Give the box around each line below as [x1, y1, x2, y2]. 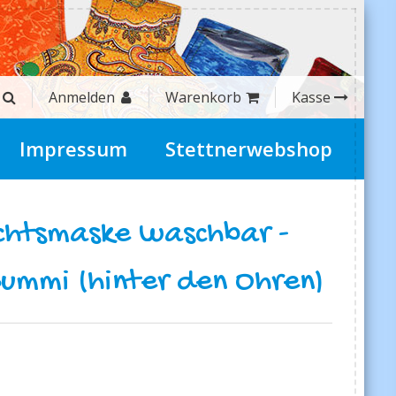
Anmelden [49, 88, 115, 107]
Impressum [19, 135, 128, 162]
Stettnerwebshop [164, 135, 332, 162]
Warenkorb [165, 88, 241, 107]
